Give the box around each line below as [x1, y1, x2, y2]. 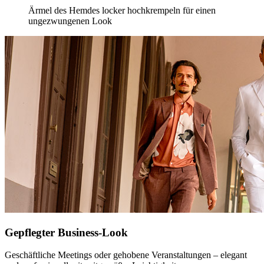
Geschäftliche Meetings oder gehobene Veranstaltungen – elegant [5, 250, 247, 260]
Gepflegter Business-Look [5, 226, 128, 239]
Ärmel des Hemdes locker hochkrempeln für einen [28, 5, 216, 15]
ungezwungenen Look [28, 15, 112, 26]
